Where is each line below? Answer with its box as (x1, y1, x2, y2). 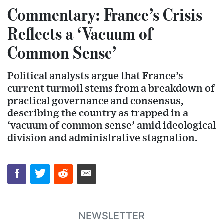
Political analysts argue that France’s (7, 71, 183, 82)
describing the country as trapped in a (7, 108, 188, 119)
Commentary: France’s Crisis (7, 4, 202, 25)
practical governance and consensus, (7, 96, 184, 107)
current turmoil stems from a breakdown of (7, 83, 215, 94)
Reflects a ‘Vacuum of (7, 23, 152, 44)
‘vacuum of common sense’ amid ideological (7, 120, 216, 131)
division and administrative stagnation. (7, 133, 198, 144)
